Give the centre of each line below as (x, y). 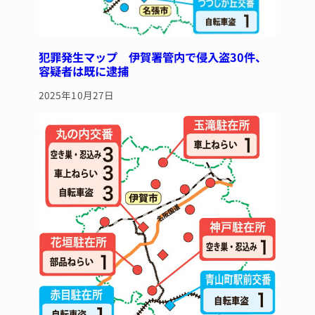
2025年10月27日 (76, 95)
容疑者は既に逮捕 (83, 71)
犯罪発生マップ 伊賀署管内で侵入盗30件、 (152, 57)
